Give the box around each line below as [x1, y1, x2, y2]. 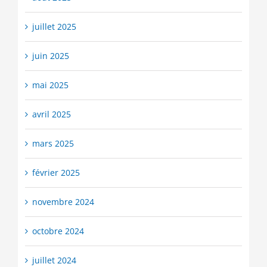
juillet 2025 [32, 21, 76, 33]
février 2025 [32, 167, 80, 179]
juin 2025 [32, 50, 69, 62]
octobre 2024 [32, 225, 84, 237]
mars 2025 [32, 138, 74, 150]
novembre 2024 [32, 196, 94, 208]
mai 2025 [32, 79, 69, 91]
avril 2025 [32, 108, 71, 120]
